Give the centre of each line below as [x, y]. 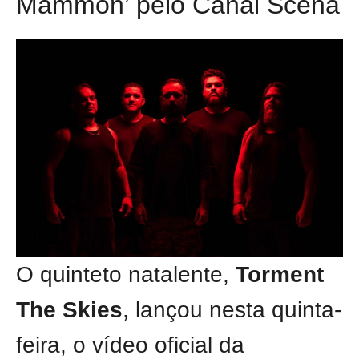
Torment [280, 275]
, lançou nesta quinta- [232, 310]
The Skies [69, 310]
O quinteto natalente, [126, 275]
